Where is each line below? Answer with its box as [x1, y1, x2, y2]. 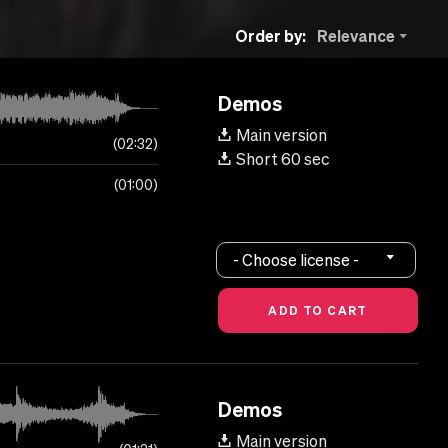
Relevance [317, 26, 396, 46]
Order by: [235, 25, 307, 45]
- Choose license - [233, 250, 360, 269]
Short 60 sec [236, 150, 329, 169]
